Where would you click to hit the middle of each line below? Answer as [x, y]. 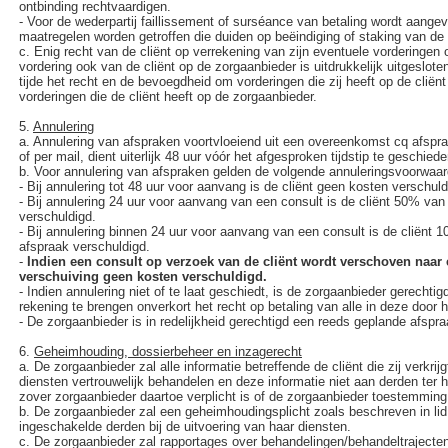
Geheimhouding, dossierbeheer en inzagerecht [168, 351]
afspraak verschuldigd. [84, 246]
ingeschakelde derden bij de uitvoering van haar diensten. [185, 426]
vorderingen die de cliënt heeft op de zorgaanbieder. [168, 96]
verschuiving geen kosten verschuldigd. [143, 276]
